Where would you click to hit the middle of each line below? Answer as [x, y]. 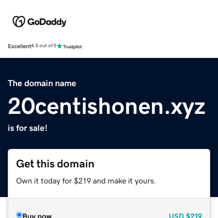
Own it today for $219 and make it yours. [86, 180]
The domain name [42, 83]
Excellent [19, 46]
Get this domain [55, 163]
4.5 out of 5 [44, 46]
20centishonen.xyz [107, 105]
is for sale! [28, 128]
